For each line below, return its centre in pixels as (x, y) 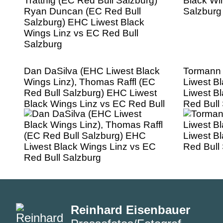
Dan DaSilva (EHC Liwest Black (92, 71)
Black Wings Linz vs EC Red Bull (94, 104)
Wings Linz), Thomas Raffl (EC (90, 82)
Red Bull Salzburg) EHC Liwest (90, 93)
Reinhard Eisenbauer (130, 210)
